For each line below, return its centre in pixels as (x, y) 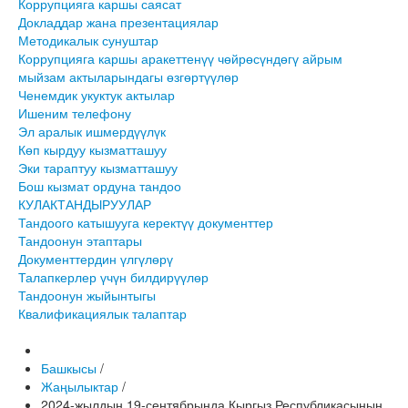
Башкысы (69, 368)
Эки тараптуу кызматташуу (98, 168)
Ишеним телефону (75, 113)
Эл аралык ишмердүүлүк (92, 131)
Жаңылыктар (80, 386)
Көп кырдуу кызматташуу (92, 149)
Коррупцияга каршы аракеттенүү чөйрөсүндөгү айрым (180, 58)
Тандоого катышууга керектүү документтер (146, 222)
